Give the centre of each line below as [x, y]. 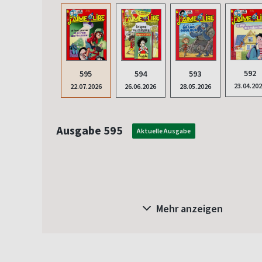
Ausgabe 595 [89, 130]
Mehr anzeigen [188, 208]
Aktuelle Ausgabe [164, 131]
